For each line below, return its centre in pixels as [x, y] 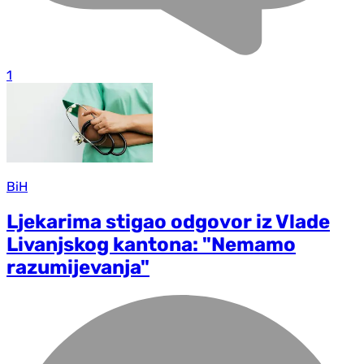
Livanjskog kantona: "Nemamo [151, 245]
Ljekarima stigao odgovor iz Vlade [168, 222]
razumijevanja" [78, 268]
